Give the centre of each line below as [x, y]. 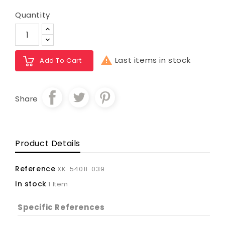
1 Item [59, 184]
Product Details [48, 144]
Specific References [61, 207]
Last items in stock [152, 60]
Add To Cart [61, 61]
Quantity [33, 15]
